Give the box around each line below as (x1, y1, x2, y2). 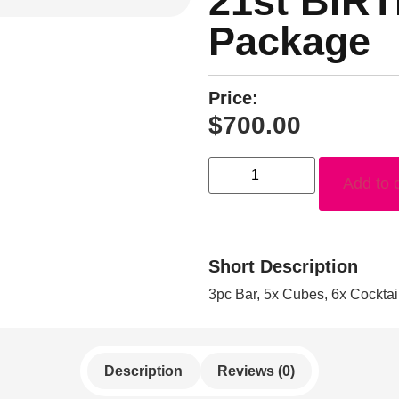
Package (208, 19, 370, 64)
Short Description (208, 256, 358, 277)
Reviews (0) (216, 362, 295, 379)
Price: (208, 88, 258, 108)
